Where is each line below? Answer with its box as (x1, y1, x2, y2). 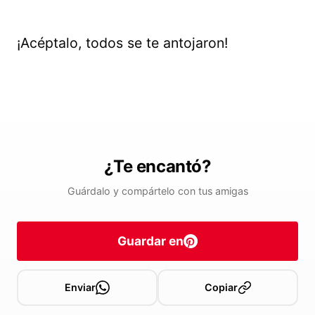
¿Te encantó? (103, 155, 212, 176)
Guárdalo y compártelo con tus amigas (67, 184, 248, 197)
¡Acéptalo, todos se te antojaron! (17, 34, 228, 51)
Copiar (204, 281, 238, 293)
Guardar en (117, 233, 184, 249)
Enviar (65, 281, 96, 293)
